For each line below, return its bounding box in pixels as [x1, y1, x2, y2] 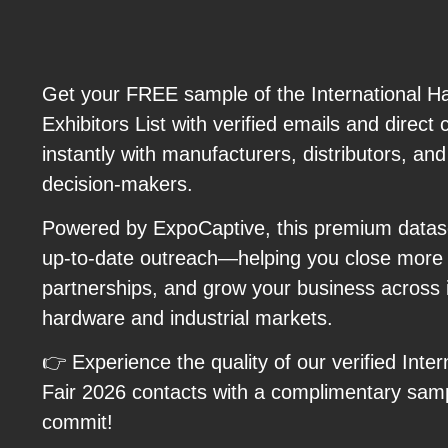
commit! [42, 411, 113, 434]
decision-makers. [42, 172, 193, 195]
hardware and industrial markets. [42, 306, 333, 329]
